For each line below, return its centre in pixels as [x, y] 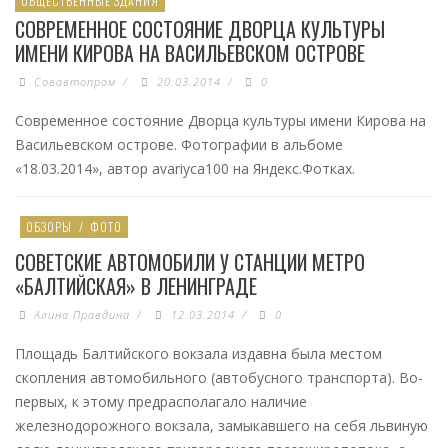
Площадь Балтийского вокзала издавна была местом [198, 354]
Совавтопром [75, 82]
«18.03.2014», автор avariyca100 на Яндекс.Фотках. [185, 169]
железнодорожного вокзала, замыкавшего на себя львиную [221, 426]
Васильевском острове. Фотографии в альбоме [179, 145]
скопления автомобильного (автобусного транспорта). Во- [219, 378]
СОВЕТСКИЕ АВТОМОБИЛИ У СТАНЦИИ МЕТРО [190, 262]
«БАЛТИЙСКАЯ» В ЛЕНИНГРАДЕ [136, 286]
